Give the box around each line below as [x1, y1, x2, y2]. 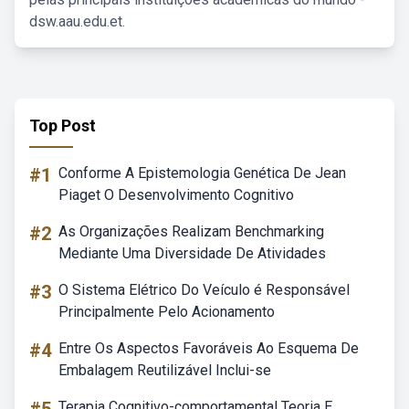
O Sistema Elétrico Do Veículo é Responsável [58, 281, 350, 299]
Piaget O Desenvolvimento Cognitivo [58, 186, 294, 204]
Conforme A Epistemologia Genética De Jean [58, 164, 346, 182]
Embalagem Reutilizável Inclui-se [58, 362, 271, 379]
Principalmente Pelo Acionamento [58, 303, 275, 320]
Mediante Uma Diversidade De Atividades [58, 245, 326, 262]
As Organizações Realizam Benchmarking [58, 223, 324, 240]
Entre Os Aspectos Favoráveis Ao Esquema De [58, 340, 359, 357]
